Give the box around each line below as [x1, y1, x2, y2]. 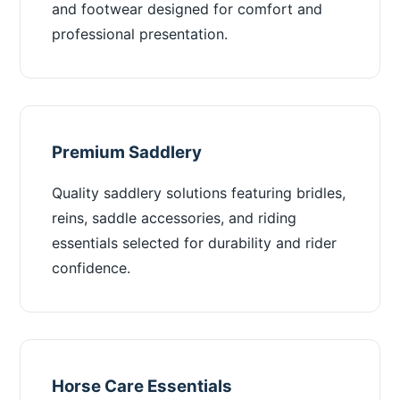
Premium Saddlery [52, 142, 203, 162]
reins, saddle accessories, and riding [52, 209, 297, 227]
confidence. [52, 259, 131, 277]
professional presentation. [52, 25, 229, 43]
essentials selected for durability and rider [52, 234, 337, 252]
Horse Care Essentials [52, 376, 233, 396]
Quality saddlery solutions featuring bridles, [52, 184, 346, 202]
